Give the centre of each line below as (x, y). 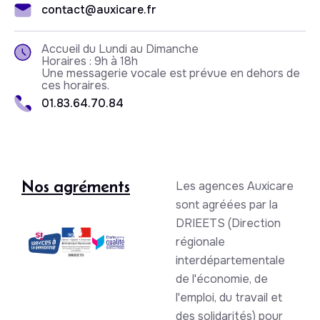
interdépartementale (230, 260)
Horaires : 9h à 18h (90, 61)
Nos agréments (76, 186)
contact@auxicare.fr (99, 10)
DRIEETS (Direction (228, 223)
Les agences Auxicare (234, 186)
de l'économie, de (221, 279)
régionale (200, 241)
